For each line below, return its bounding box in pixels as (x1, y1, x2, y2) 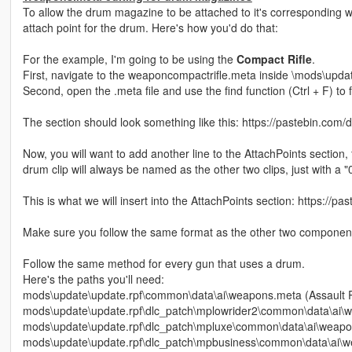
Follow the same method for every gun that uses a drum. (22, 255, 305, 272)
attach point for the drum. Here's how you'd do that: (22, 20, 278, 36)
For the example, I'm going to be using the (22, 51, 236, 68)
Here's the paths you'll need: (22, 271, 164, 288)
